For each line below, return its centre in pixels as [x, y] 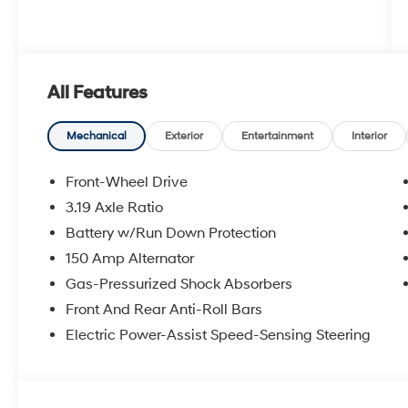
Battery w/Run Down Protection [171, 234]
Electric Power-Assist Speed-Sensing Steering [219, 336]
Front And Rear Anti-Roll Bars [164, 310]
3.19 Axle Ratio [115, 208]
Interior [370, 137]
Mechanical [97, 137]
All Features [97, 93]
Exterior [184, 137]
